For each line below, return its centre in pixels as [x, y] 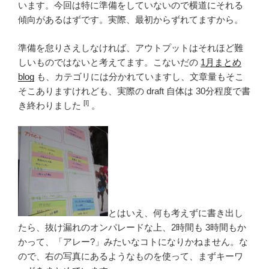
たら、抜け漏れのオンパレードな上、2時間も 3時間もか [132, 228]
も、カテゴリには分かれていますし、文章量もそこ [139, 76]
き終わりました [51, 105]
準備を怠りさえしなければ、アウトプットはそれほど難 [131, 47]
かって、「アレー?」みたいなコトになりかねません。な [133, 242]
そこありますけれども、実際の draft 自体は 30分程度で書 [134, 91]
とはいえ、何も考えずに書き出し [176, 213]
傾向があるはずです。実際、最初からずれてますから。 [131, 20]
